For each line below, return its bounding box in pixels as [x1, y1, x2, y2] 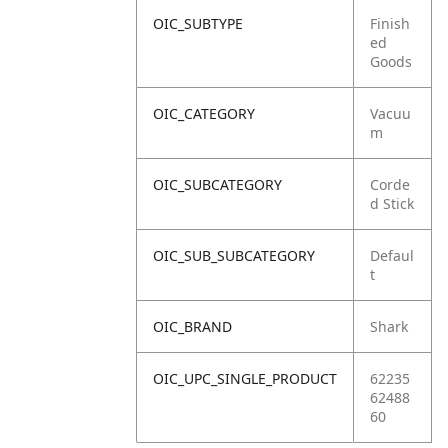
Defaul [370, 246, 414, 265]
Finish [370, 14, 410, 33]
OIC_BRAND [153, 317, 232, 336]
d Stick [370, 194, 414, 213]
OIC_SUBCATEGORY [153, 175, 282, 194]
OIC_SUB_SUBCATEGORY [153, 246, 315, 265]
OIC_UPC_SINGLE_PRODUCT [153, 369, 337, 388]
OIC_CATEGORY [153, 104, 255, 123]
